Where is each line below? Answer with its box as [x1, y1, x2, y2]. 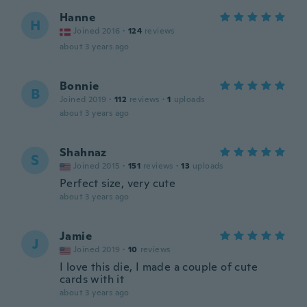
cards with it [60, 272, 125, 286]
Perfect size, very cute [60, 176, 176, 191]
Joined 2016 [73, 25, 121, 36]
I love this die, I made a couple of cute [60, 260, 258, 274]
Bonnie [60, 79, 99, 93]
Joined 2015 [73, 160, 121, 171]
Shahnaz [60, 145, 107, 160]
